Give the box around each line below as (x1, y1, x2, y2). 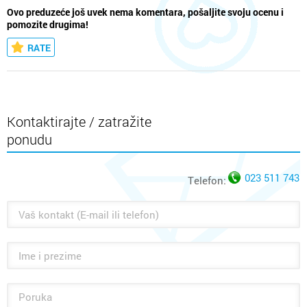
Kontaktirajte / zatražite (7, 112, 151, 131)
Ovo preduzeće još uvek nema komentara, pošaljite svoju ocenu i (7, 6, 284, 19)
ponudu (7, 130, 52, 149)
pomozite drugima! (7, 19, 88, 32)
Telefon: (188, 173, 226, 188)
